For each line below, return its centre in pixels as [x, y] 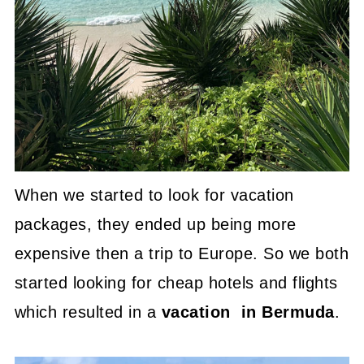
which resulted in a [88, 312]
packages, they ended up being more [155, 224]
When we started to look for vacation [154, 195]
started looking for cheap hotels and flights [176, 282]
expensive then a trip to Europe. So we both [182, 253]
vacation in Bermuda [248, 312]
